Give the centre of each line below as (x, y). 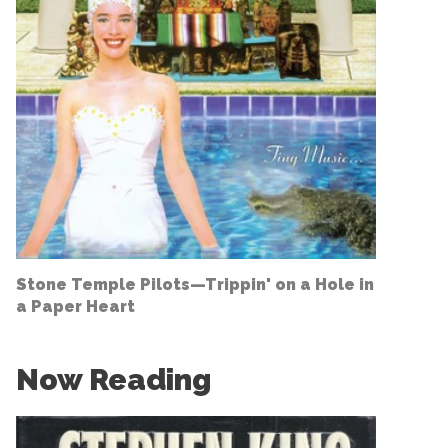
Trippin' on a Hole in (289, 284)
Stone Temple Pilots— (110, 284)
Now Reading (113, 379)
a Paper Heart (75, 306)
